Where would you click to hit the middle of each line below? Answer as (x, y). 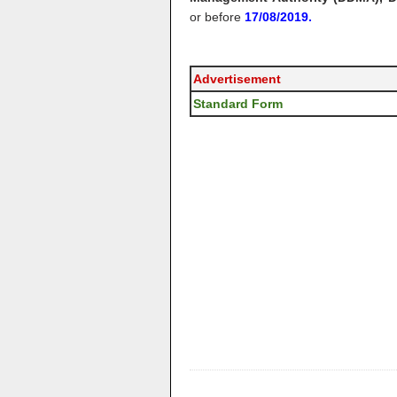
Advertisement (237, 79)
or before (217, 17)
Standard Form (238, 104)
